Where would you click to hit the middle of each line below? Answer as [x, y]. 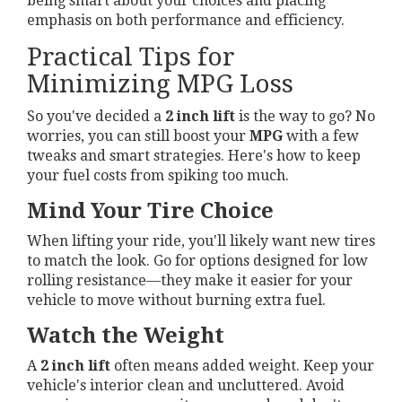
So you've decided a [96, 116]
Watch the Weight [126, 335]
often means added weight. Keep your [242, 365]
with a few [321, 135]
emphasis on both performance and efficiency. [186, 20]
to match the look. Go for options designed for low [197, 260]
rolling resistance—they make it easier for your [190, 280]
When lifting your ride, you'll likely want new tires [201, 240]
